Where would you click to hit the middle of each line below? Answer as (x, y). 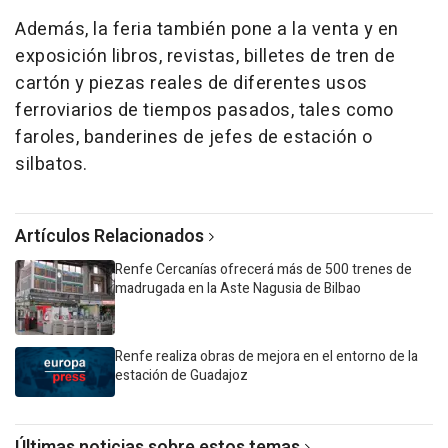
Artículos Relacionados (109, 236)
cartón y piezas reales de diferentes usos (191, 83)
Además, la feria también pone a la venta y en (207, 29)
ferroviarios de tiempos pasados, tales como (204, 110)
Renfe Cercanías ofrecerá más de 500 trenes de (263, 269)
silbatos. (51, 164)
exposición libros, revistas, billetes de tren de (205, 56)
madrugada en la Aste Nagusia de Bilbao (238, 288)
